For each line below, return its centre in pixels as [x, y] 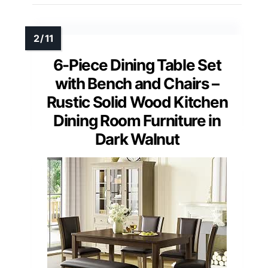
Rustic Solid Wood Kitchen [137, 102]
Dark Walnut [137, 139]
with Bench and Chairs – [137, 84]
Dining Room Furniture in [137, 121]
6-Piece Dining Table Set [137, 65]
